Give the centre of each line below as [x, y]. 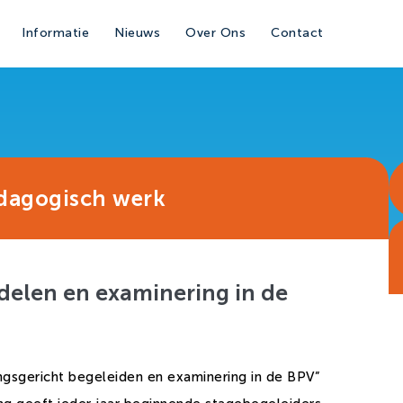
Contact [297, 33]
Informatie [56, 33]
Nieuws [138, 33]
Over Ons [216, 33]
